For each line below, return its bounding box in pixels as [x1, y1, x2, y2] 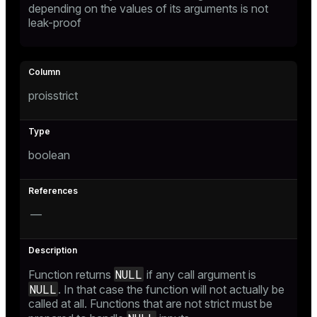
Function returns [28, 267, 114, 282]
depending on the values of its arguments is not [28, 1, 268, 16]
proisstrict [28, 88, 78, 103]
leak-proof [28, 16, 81, 30]
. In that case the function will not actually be [58, 282, 284, 296]
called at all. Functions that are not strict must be [28, 296, 272, 311]
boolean [28, 148, 70, 162]
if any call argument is [144, 267, 256, 282]
